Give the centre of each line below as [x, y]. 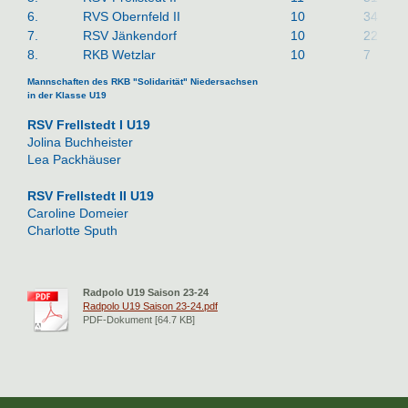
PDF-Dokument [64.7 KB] [139, 320]
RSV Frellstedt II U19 [91, 196]
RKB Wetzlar [119, 54]
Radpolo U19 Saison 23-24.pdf [150, 306]
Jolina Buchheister [80, 143]
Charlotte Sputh [72, 231]
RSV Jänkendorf [130, 35]
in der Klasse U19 [67, 96]
